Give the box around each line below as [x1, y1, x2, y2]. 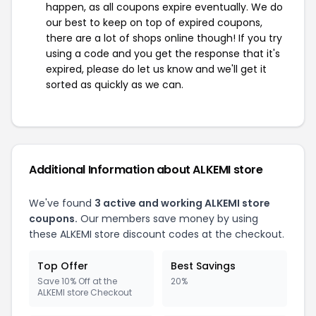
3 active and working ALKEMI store [95, 196, 270, 210]
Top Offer [37, 259, 88, 273]
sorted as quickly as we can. [46, 78, 183, 92]
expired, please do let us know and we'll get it [46, 62, 267, 76]
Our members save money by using [78, 212, 258, 226]
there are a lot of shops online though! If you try [46, 31, 282, 45]
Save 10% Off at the [37, 275, 117, 287]
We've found [29, 196, 95, 210]
